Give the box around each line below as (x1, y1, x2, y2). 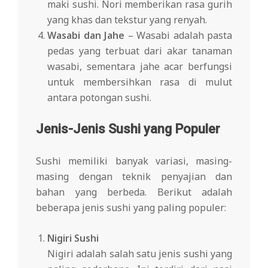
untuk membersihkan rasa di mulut (47, 75, 232, 89)
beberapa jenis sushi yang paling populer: (36, 200, 226, 214)
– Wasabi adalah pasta (124, 28, 232, 42)
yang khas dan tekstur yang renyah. (47, 13, 208, 26)
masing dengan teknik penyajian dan (36, 169, 232, 183)
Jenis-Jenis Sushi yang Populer (36, 121, 220, 136)
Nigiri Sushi (47, 231, 99, 245)
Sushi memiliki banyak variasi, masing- (36, 154, 232, 167)
